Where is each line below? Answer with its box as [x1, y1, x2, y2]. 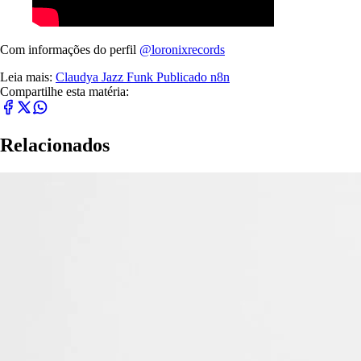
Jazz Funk [102, 69, 156, 84]
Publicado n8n [156, 69, 230, 84]
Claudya [56, 69, 102, 84]
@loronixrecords [139, 42, 225, 56]
